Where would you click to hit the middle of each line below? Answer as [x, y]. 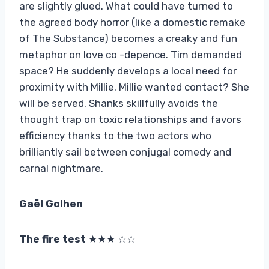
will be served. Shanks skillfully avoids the [119, 103]
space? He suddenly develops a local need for [128, 71]
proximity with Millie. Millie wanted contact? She [134, 87]
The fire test [54, 239]
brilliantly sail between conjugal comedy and [125, 152]
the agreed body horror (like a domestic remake [132, 22]
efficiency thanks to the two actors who [115, 135]
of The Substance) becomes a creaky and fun [128, 38]
